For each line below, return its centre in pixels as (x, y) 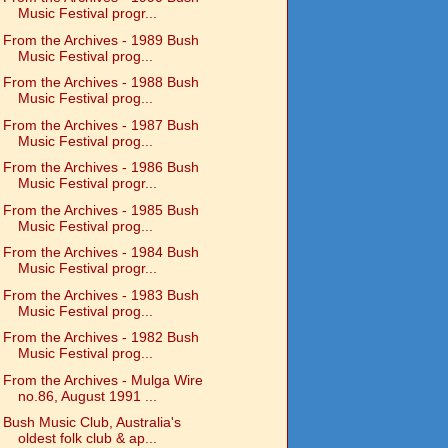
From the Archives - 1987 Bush (100, 124)
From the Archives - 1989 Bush (100, 39)
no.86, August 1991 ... (87, 395)
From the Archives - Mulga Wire (102, 379)
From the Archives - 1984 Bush (100, 252)
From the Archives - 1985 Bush (100, 209)
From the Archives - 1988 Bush (100, 82)
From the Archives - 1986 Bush (100, 167)
